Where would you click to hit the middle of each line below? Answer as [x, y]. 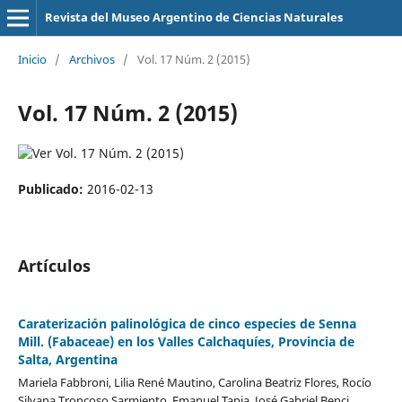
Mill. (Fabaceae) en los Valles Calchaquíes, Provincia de [186, 341]
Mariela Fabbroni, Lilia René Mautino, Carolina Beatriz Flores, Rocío [194, 382]
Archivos [92, 59]
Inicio [32, 59]
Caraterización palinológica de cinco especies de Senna [187, 323]
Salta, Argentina [67, 359]
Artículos [54, 265]
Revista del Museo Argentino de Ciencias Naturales [193, 17]
